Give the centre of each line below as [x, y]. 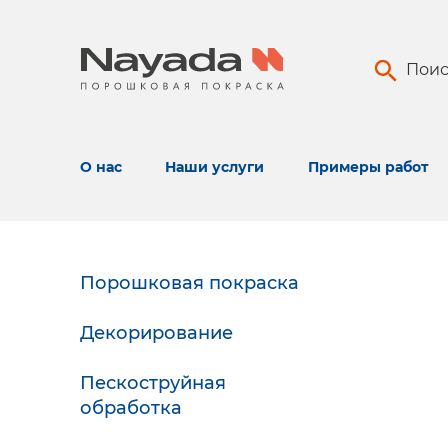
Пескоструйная [153, 383]
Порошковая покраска [189, 283]
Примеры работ [367, 167]
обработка [131, 408]
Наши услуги [215, 167]
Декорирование [156, 333]
